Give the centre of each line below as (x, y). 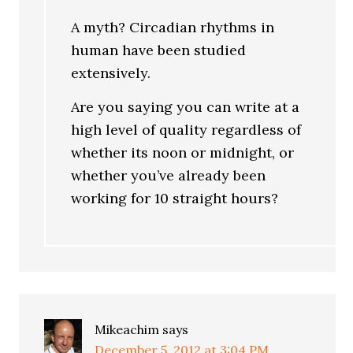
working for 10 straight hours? (175, 198)
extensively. (111, 73)
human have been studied (159, 50)
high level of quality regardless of (186, 129)
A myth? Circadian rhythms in (173, 27)
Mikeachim (127, 329)
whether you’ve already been (169, 175)
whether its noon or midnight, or (183, 152)
